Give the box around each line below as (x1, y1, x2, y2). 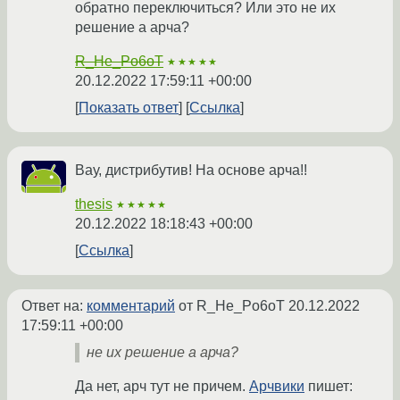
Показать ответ (79, 100, 179, 116)
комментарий (87, 298, 175, 314)
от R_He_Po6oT (175, 298, 288, 314)
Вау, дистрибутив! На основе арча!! (75, 162, 307, 179)
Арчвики (249, 379, 304, 395)
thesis (75, 196, 112, 212)
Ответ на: (21, 298, 87, 314)
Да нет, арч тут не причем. (75, 379, 249, 395)
